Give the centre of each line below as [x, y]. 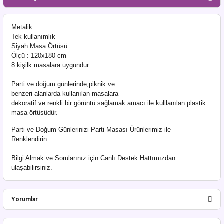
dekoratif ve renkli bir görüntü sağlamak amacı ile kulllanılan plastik [109, 103]
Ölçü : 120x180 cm [39, 56]
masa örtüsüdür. [35, 113]
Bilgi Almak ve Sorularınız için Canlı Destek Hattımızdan [93, 158]
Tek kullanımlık [34, 37]
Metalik [22, 27]
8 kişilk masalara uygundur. [51, 65]
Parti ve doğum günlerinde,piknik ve [63, 84]
